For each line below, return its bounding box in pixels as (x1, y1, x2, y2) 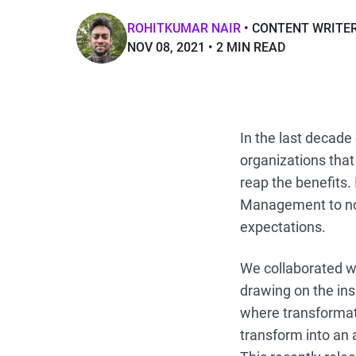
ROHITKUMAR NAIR (127, 21, 241, 36)
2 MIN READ (216, 40, 285, 55)
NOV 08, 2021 (127, 40, 205, 55)
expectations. (240, 219, 327, 235)
